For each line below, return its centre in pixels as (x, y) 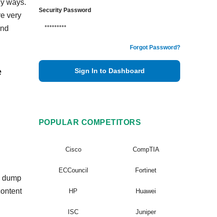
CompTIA (146, 149)
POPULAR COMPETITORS (90, 122)
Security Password (65, 10)
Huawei (146, 191)
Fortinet (146, 170)
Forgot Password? (155, 47)
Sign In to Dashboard (109, 71)
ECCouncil (73, 170)
